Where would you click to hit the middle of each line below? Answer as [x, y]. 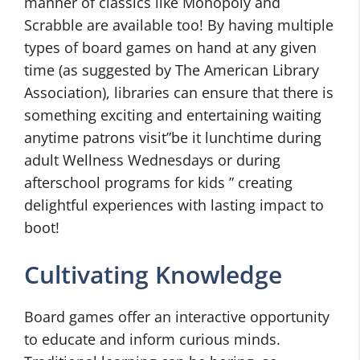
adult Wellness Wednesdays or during [152, 160]
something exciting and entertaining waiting [173, 115]
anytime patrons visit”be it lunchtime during [173, 137]
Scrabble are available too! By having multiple [179, 25]
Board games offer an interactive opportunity [177, 317]
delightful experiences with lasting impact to [174, 205]
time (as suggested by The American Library [172, 70]
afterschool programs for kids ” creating [158, 182]
